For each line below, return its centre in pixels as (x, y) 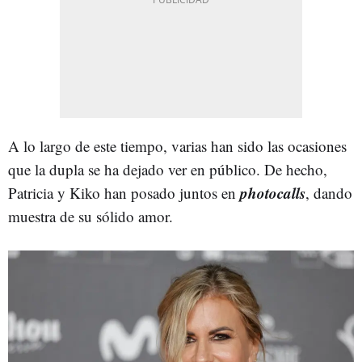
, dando (329, 192)
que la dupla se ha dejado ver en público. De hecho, (168, 169)
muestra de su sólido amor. (90, 216)
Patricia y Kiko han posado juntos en (124, 192)
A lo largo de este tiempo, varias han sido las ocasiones (177, 145)
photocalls (273, 192)
